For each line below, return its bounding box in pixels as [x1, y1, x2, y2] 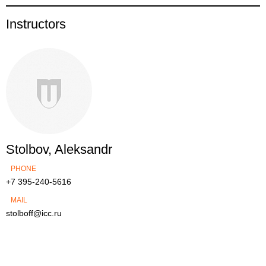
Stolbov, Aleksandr [6, 142, 112, 157]
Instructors [6, 17, 66, 31]
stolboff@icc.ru [6, 208, 62, 218]
